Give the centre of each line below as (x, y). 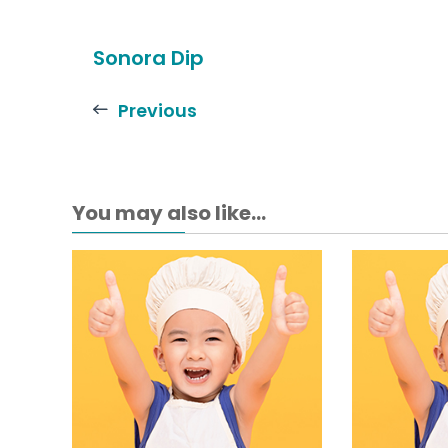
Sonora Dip (148, 58)
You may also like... (169, 213)
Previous (157, 111)
